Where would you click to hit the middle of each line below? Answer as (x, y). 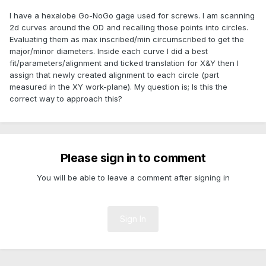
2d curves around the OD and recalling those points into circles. (129, 28)
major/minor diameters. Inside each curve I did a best (109, 51)
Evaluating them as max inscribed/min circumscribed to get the (127, 39)
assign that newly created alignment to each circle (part (114, 75)
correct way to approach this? (66, 99)
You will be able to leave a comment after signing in (133, 178)
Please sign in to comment (133, 158)
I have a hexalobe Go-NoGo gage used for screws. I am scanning (132, 16)
